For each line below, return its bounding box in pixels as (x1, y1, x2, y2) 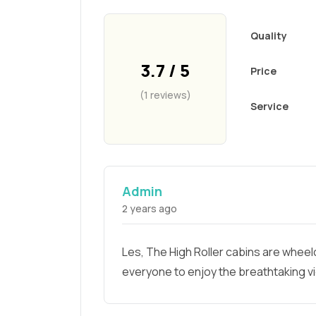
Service (250, 99, 288, 114)
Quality (250, 29, 287, 43)
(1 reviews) (139, 87, 191, 102)
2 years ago (122, 202, 177, 216)
